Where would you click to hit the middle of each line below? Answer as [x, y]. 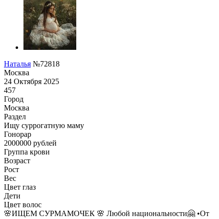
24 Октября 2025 [32, 81]
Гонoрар [18, 134]
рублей [44, 143]
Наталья [17, 64]
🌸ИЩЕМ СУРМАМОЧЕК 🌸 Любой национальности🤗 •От [107, 213]
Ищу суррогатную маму [44, 125]
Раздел [15, 116]
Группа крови [27, 152]
